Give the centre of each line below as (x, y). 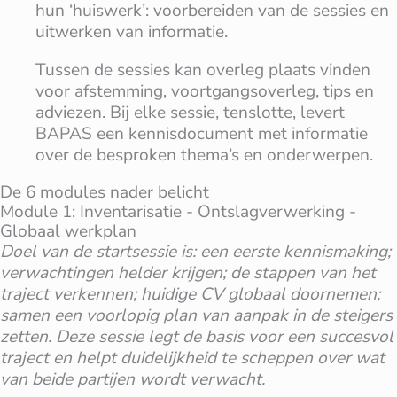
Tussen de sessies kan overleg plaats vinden (203, 70)
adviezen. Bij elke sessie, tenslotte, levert (190, 112)
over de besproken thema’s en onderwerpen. (204, 155)
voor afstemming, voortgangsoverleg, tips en (205, 91)
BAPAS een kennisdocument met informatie (202, 133)
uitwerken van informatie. (132, 31)
